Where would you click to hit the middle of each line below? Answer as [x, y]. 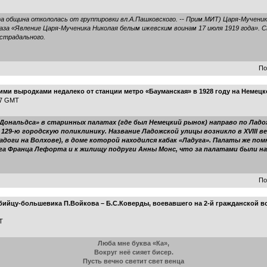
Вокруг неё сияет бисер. [133, 252]
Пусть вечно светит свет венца [133, 261]
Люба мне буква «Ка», [133, 243]
